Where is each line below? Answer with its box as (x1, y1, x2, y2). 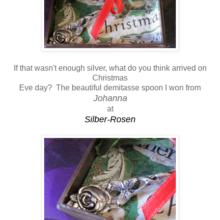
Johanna (93, 93, 127, 103)
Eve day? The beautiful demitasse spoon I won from (19, 83, 201, 92)
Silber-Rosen (84, 114, 136, 124)
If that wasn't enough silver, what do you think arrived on (13, 63, 207, 72)
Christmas (92, 73, 128, 82)
